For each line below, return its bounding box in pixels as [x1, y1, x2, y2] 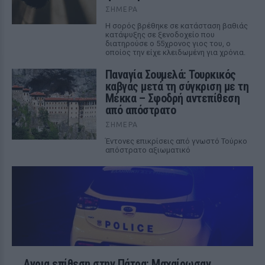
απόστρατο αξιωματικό [105, 146, 190, 154]
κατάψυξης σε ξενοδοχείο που [105, 30, 215, 39]
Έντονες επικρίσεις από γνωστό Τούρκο [105, 137, 247, 146]
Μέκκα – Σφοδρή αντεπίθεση [105, 91, 240, 105]
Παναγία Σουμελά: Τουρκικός [105, 67, 236, 82]
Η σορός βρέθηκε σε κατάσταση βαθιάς [105, 21, 248, 30]
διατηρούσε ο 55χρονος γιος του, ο [105, 39, 231, 48]
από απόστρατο [105, 103, 176, 117]
